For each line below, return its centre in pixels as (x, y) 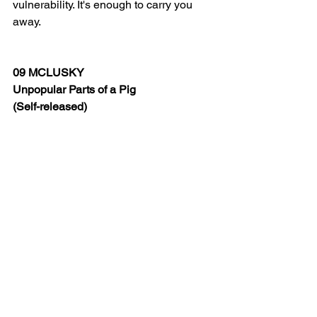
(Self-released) (50, 106)
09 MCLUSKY (50, 73)
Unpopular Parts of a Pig (74, 90)
